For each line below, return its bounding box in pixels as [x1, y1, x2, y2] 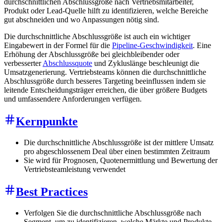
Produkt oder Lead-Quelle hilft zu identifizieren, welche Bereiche [4, 6, 208, 15]
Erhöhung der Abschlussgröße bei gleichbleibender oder [4, 50, 179, 58]
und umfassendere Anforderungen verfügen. [4, 94, 142, 103]
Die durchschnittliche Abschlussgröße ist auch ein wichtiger [4, 32, 190, 41]
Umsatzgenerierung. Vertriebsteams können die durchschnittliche [4, 67, 206, 76]
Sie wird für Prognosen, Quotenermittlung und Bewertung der [24, 156, 218, 165]
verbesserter [4, 58, 43, 67]
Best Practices [16, 185, 88, 198]
